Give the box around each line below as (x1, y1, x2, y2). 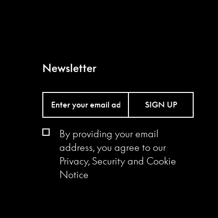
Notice (59, 168, 89, 180)
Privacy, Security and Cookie (59, 154, 176, 166)
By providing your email (59, 127, 159, 139)
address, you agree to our (59, 141, 166, 153)
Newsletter (42, 61, 96, 74)
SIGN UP (145, 100, 177, 110)
